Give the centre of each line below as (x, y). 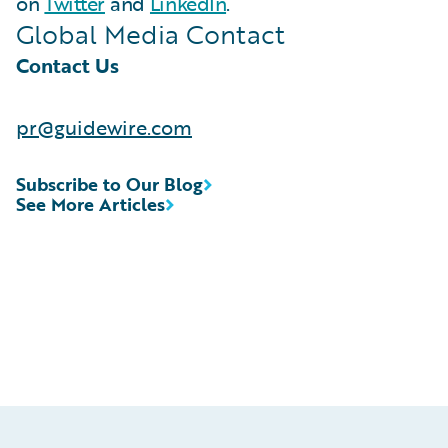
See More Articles (90, 204)
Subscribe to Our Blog (109, 184)
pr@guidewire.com (104, 127)
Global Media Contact (150, 34)
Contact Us (67, 65)
